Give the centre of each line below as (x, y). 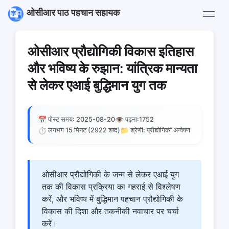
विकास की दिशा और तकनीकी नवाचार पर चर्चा (110, 211)
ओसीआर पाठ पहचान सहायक (73, 13)
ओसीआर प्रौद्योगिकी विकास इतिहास (111, 51)
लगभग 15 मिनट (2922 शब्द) (84, 130)
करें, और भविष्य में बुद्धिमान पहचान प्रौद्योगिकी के (112, 199)
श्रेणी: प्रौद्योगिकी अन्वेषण (160, 130)
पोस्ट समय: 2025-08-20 (82, 119)
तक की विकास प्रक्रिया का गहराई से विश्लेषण (111, 187)
